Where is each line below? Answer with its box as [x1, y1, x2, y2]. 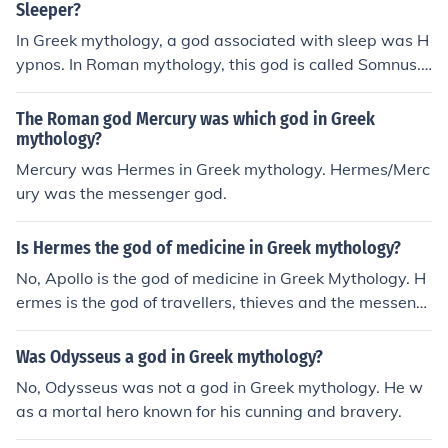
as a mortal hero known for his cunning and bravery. [16, 401, 402, 421]
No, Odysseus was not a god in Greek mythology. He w [16, 377, 423, 397]
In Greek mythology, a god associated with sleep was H [16, 30, 429, 50]
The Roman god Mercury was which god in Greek [16, 108, 375, 130]
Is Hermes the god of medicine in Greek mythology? [16, 237, 401, 259]
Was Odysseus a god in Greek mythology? [16, 346, 323, 368]
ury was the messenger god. [16, 183, 227, 203]
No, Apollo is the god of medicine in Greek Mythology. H [16, 268, 426, 288]
